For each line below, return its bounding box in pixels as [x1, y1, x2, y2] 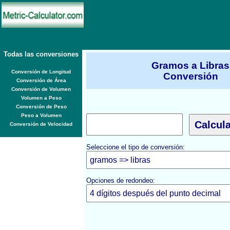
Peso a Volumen [21, 112, 62, 118]
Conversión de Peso [15, 104, 67, 109]
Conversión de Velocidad [10, 121, 72, 127]
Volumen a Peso [21, 95, 62, 101]
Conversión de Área [16, 78, 66, 83]
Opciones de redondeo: [86, 177, 155, 184]
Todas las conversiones [4, 50, 79, 58]
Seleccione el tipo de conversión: [86, 143, 185, 151]
